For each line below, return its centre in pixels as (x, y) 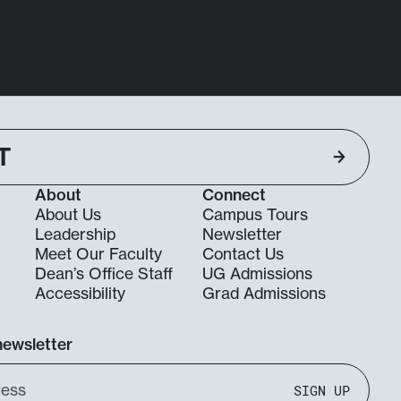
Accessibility (80, 294)
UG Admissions (257, 274)
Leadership (75, 235)
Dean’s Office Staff (103, 274)
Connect (234, 195)
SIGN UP (322, 390)
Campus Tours (255, 215)
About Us (68, 215)
